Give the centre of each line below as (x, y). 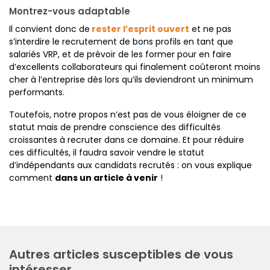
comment (32, 178)
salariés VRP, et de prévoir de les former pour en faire (120, 54)
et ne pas (212, 29)
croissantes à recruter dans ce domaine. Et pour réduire (127, 140)
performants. (37, 92)
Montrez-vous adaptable (71, 11)
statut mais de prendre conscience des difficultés (115, 127)
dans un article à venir (106, 178)
